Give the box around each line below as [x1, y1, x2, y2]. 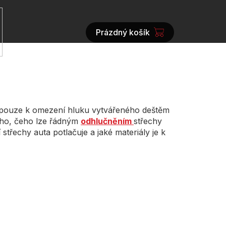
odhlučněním [81, 116, 132, 126]
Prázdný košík [96, 27, 150, 37]
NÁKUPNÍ [95, 32, 132, 43]
